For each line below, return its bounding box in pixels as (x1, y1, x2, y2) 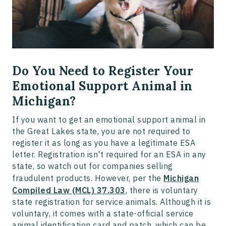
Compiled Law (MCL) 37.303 (12, 185, 126, 195)
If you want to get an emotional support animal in (12, 114, 206, 125)
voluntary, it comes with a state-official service (12, 208, 194, 218)
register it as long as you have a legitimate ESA (12, 137, 195, 148)
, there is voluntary (125, 185, 198, 195)
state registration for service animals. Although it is (12, 196, 211, 207)
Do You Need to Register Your (12, 63, 193, 79)
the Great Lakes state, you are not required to (12, 126, 190, 136)
